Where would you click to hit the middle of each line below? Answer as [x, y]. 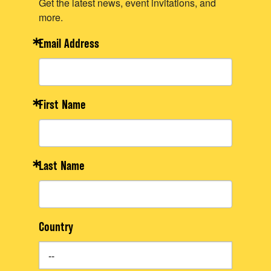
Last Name [62, 167]
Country [56, 228]
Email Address [69, 45]
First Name [62, 106]
